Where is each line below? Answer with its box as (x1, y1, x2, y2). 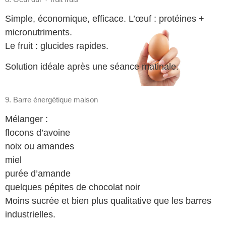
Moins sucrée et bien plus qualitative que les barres (5, 195, 211, 206)
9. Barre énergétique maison (5, 95, 98, 104)
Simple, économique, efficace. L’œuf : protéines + (5, 13, 204, 24)
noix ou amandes (5, 141, 74, 151)
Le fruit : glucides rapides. (5, 40, 108, 51)
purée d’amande (5, 168, 71, 179)
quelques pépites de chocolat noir (5, 182, 140, 192)
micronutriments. (5, 27, 72, 37)
